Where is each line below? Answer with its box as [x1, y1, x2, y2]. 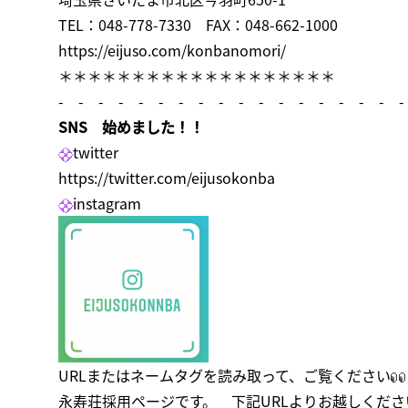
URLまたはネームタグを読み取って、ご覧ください [58, 363, 391, 386]
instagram [73, 192, 141, 214]
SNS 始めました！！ [58, 116, 204, 138]
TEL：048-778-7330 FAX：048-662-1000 [58, 14, 338, 36]
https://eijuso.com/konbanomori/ [58, 39, 286, 61]
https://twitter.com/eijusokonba [58, 167, 275, 189]
